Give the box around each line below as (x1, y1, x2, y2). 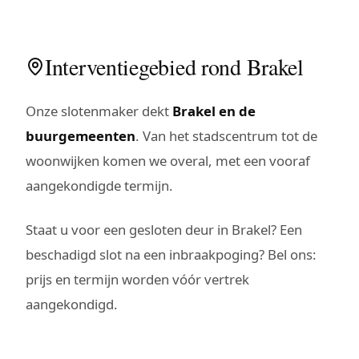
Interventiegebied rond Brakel (45, 50, 304, 82)
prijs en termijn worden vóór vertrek (26, 269, 249, 288)
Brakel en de (172, 101, 256, 120)
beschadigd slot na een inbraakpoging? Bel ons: (26, 244, 317, 264)
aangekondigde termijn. (26, 175, 173, 195)
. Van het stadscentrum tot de (135, 126, 317, 145)
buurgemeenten (26, 126, 135, 145)
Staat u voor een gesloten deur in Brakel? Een (26, 220, 302, 239)
